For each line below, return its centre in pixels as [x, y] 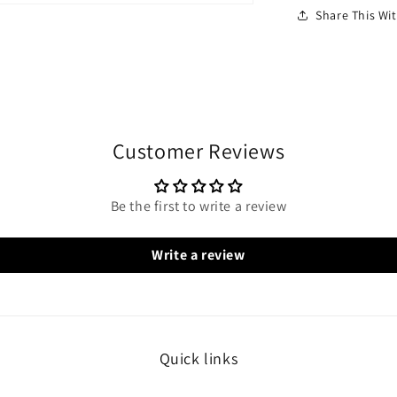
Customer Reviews [198, 151]
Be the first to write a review [198, 206]
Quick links [198, 358]
